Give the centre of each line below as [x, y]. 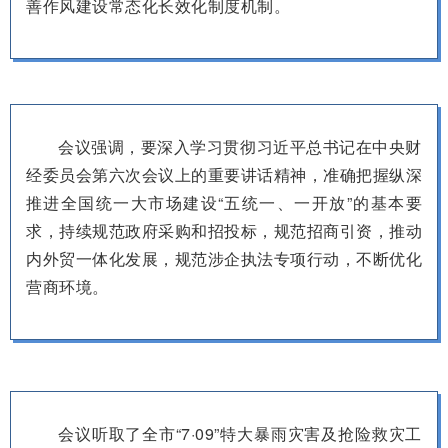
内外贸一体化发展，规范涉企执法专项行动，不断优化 [224, 258]
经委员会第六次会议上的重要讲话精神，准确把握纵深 [224, 174]
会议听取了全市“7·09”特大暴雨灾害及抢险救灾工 [240, 433]
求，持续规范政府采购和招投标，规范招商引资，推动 [224, 230]
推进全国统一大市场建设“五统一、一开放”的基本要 [224, 202]
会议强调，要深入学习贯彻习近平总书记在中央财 [240, 146]
